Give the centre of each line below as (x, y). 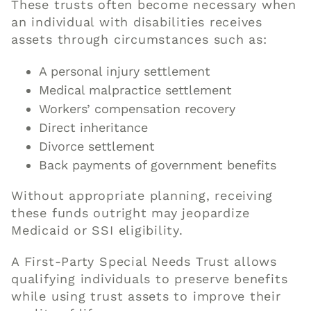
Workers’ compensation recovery (137, 109)
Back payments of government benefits (158, 165)
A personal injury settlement (125, 72)
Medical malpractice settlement (136, 90)
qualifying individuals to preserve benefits (150, 279)
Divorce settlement (97, 146)
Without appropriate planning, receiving (142, 196)
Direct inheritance (94, 128)
